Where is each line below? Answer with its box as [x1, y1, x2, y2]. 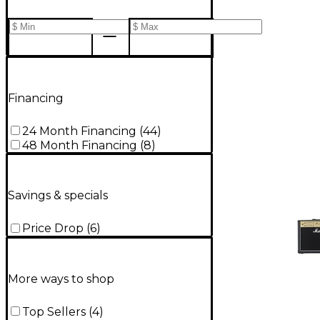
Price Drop [22, 221, 84, 236]
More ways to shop [8, 271, 114, 286]
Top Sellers [22, 304, 86, 319]
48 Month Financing [22, 138, 137, 152]
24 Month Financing [22, 124, 136, 138]
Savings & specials [8, 189, 108, 203]
